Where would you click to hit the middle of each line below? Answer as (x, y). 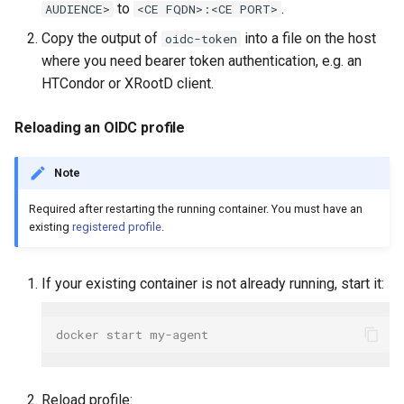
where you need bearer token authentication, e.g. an (202, 60)
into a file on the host (308, 38)
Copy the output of (101, 38)
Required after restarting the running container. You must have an (196, 209)
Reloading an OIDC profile (100, 127)
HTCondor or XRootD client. (128, 83)
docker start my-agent (132, 334)
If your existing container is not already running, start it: (213, 284)
